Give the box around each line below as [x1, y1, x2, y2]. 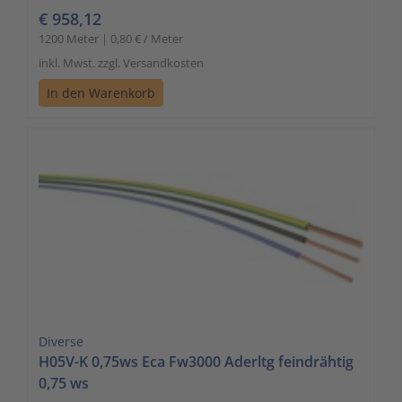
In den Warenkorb [47, 83, 155, 101]
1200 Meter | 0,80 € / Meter [39, 30, 183, 47]
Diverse [39, 332, 83, 350]
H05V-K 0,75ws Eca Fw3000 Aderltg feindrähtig [39, 351, 354, 371]
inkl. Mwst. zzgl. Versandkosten [39, 54, 204, 71]
